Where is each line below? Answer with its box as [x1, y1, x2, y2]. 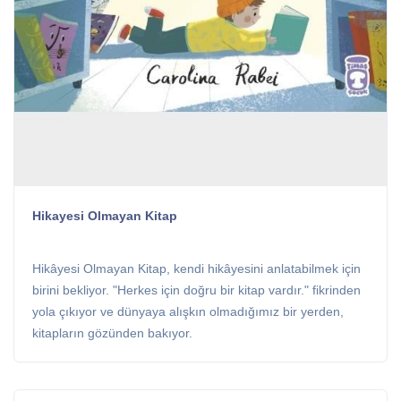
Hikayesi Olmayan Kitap [32, 209, 177, 224]
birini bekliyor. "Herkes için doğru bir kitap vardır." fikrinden [32, 284, 361, 298]
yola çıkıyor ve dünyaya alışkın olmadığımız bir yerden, [32, 305, 344, 320]
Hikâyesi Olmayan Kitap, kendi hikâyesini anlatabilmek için [32, 262, 361, 277]
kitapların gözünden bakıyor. [32, 327, 192, 341]
